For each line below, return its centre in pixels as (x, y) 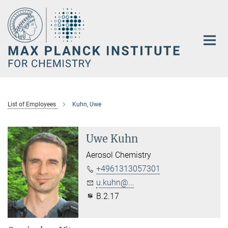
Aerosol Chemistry (119, 155)
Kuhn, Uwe (87, 105)
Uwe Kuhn (112, 139)
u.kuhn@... (116, 183)
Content (17, 23)
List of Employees (32, 105)
